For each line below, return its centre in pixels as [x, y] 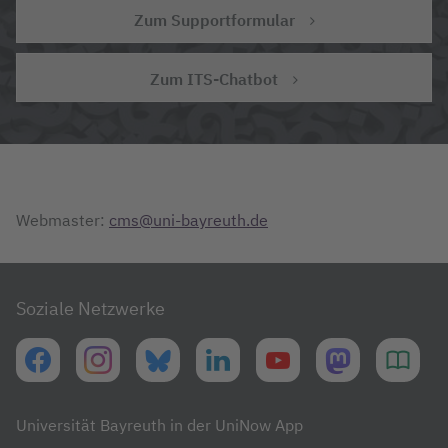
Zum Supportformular [214, 20]
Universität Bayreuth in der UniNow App [159, 424]
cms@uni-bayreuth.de [188, 219]
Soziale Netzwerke [90, 308]
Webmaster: [60, 219]
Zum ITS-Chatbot [214, 79]
